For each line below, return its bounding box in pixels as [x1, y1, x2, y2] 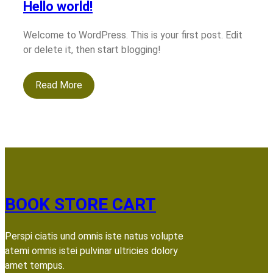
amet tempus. [5, 259, 65, 271]
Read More [35, 79, 82, 91]
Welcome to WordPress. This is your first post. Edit [23, 29, 243, 41]
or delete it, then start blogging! [23, 44, 161, 56]
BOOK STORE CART [5, 194, 156, 215]
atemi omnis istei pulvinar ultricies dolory [5, 244, 178, 257]
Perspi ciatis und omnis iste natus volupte [5, 230, 183, 242]
